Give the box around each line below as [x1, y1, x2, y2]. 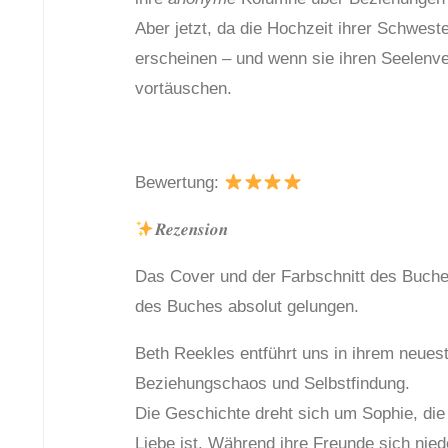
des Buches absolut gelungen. [135, 297, 360, 317]
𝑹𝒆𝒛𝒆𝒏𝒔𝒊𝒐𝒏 [154, 220, 228, 240]
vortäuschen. [135, 79, 233, 99]
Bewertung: [135, 173, 225, 193]
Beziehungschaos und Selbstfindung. [135, 374, 411, 394]
